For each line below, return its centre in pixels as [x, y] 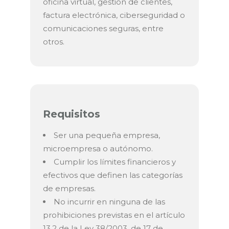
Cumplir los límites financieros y [115, 162]
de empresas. [69, 189]
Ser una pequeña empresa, [107, 135]
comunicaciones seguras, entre [103, 29]
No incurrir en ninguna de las [109, 202]
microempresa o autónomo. [98, 149]
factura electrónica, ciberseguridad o [114, 15]
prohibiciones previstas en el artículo [114, 215]
